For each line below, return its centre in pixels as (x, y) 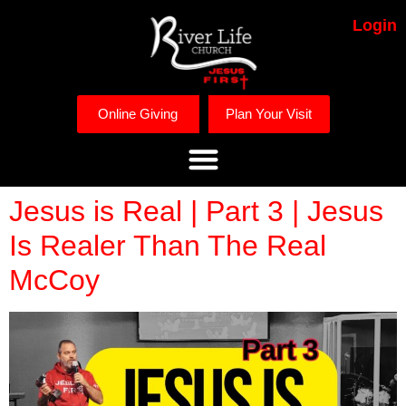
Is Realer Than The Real (168, 246)
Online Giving (138, 113)
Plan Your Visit (269, 113)
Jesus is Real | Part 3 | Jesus (196, 212)
